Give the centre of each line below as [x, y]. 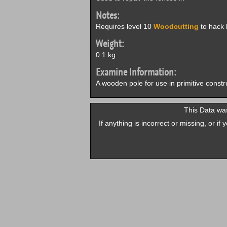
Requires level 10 [124, 26]
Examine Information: [136, 72]
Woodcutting [176, 26]
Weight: [110, 44]
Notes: [107, 15]
